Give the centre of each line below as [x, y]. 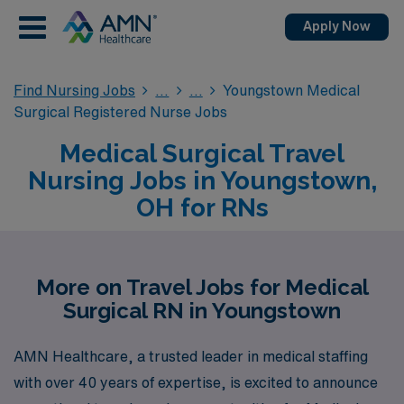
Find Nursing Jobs [74, 90]
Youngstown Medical [292, 90]
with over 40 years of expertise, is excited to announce [196, 382]
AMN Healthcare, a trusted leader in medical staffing [191, 356]
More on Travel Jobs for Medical [202, 287]
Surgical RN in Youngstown [202, 311]
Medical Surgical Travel [202, 154]
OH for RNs [202, 208]
